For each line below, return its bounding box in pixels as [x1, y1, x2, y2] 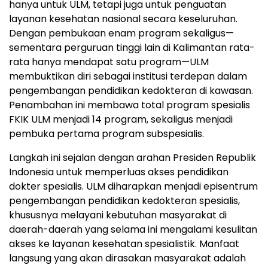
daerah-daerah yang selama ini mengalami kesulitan [9, 223, 257, 237]
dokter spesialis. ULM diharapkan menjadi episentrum [9, 179, 258, 194]
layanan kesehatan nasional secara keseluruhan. [9, 12, 237, 26]
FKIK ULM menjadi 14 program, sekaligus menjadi [9, 112, 233, 127]
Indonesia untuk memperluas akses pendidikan [9, 165, 229, 179]
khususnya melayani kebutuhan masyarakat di [9, 208, 227, 223]
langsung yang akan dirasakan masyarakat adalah [9, 251, 246, 266]
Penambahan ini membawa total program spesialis [9, 98, 250, 112]
